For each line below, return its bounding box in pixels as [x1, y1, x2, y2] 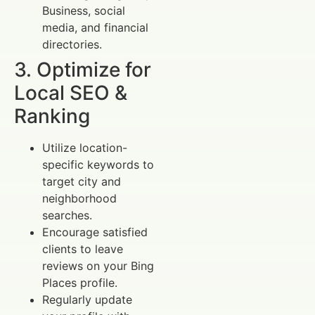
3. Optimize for [14, 58, 151, 82]
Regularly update [42, 292, 132, 307]
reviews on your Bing [42, 259, 154, 274]
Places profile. [42, 276, 117, 290]
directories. [42, 37, 102, 52]
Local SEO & [14, 81, 127, 105]
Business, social [42, 4, 125, 18]
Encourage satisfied [42, 225, 148, 240]
